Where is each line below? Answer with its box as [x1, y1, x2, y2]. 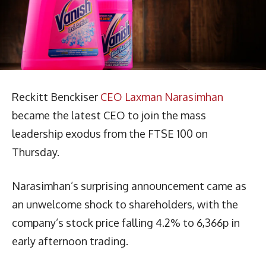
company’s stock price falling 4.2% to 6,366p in [12, 216, 240, 229]
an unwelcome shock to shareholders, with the [12, 197, 238, 211]
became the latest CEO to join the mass [12, 108, 206, 122]
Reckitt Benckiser [12, 90, 100, 103]
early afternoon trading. [12, 234, 128, 248]
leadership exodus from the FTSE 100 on [12, 126, 208, 140]
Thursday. [12, 145, 59, 159]
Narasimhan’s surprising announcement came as [12, 179, 246, 192]
